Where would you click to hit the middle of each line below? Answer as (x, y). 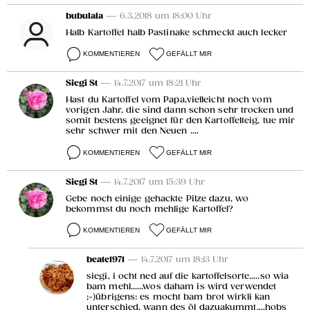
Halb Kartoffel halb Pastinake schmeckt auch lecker (176, 33)
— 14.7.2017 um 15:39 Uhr (153, 182)
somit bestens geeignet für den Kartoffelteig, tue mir (181, 121)
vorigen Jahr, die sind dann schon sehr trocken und (180, 111)
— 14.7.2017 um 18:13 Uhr (178, 259)
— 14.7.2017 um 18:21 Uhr (151, 84)
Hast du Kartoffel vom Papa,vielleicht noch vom (169, 100)
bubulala (84, 16)
